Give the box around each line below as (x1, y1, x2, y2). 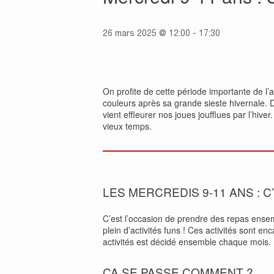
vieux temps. (103, 120, 152, 132)
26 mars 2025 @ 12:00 (103, 28, 190, 38)
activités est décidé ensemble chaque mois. (103, 235, 271, 248)
